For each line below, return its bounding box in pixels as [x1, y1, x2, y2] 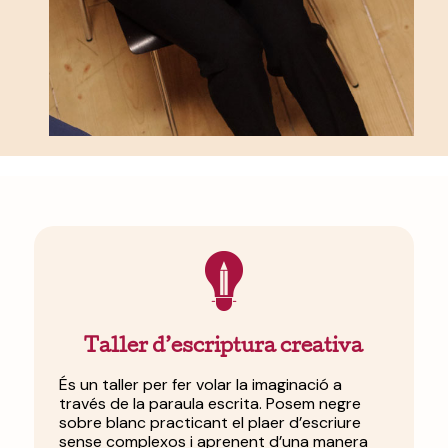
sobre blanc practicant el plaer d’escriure [58, 411, 361, 433]
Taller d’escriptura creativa [84, 337, 364, 358]
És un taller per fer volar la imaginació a [58, 373, 342, 395]
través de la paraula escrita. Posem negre [58, 392, 361, 414]
